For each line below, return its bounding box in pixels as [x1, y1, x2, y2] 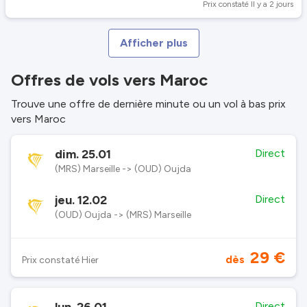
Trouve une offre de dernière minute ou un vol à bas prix [11, 97, 286, 110]
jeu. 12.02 [55, 193, 107, 208]
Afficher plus [119, 36, 188, 49]
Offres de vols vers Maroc [11, 70, 208, 90]
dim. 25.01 [55, 147, 111, 162]
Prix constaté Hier [22, 254, 99, 266]
